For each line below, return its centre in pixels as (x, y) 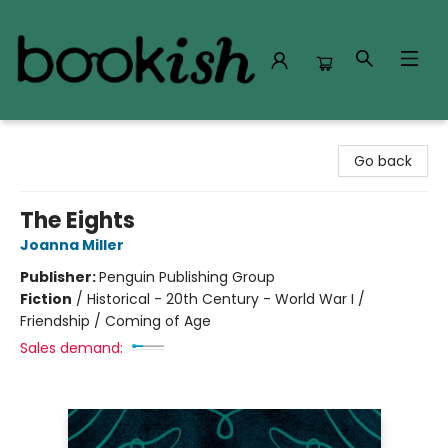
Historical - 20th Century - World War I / (226, 299)
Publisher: (59, 277)
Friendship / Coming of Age (115, 321)
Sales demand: (71, 348)
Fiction (46, 299)
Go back (383, 161)
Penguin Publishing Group (187, 277)
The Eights (77, 220)
